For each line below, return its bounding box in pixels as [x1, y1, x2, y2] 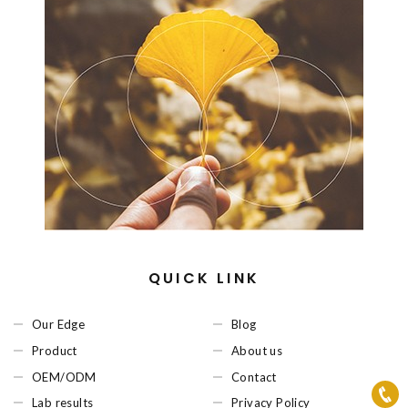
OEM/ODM [32, 369, 97, 384]
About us [231, 342, 283, 358]
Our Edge [32, 317, 86, 332]
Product [32, 342, 77, 358]
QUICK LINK [148, 268, 260, 290]
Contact [231, 369, 277, 384]
